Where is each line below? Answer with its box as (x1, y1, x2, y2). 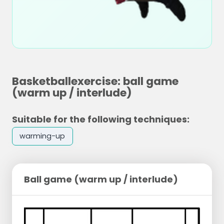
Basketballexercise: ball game (12, 73, 178, 89)
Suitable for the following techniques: (12, 113, 189, 125)
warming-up (19, 131, 65, 141)
